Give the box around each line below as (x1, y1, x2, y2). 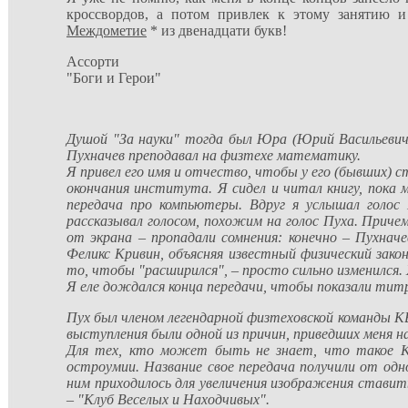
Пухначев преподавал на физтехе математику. (66, 148, 361, 163)
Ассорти (66, 54, 119, 69)
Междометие (66, 23, 147, 38)
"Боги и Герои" (66, 70, 161, 86)
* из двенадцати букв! (147, 23, 287, 38)
